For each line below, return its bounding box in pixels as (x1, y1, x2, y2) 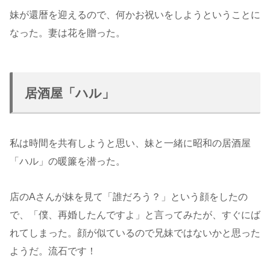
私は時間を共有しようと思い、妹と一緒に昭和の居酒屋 (10, 138, 251, 148)
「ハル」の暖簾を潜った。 (10, 156, 125, 166)
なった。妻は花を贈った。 (10, 27, 125, 38)
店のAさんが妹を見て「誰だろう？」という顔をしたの (10, 191, 248, 202)
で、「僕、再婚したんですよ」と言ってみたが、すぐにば (10, 209, 260, 220)
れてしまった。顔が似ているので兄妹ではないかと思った (10, 227, 260, 238)
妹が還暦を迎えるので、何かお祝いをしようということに (10, 9, 260, 20)
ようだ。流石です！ (10, 245, 96, 256)
